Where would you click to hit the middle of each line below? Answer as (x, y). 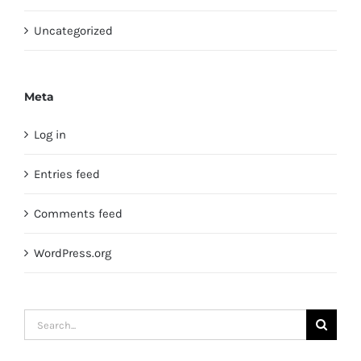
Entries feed (67, 174)
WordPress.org (73, 253)
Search (42, 320)
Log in (50, 135)
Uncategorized (73, 31)
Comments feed (78, 214)
